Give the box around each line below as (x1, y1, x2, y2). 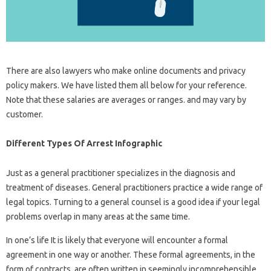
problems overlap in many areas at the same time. (6, 212, 190, 221)
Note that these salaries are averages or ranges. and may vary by (6, 95, 246, 105)
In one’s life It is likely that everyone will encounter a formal (6, 235, 228, 245)
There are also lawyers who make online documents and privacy (6, 66, 246, 76)
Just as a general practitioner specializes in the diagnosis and (6, 168, 235, 178)
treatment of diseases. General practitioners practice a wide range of (6, 183, 263, 192)
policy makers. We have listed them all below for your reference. (6, 80, 247, 90)
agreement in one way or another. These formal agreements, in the (6, 250, 255, 260)
